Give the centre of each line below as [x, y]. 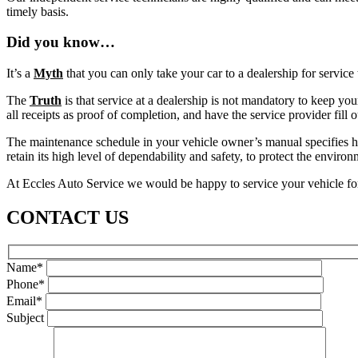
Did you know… [61, 42]
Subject [25, 318]
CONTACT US [68, 217]
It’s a [20, 74]
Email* [24, 301]
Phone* [26, 284]
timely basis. [38, 11]
